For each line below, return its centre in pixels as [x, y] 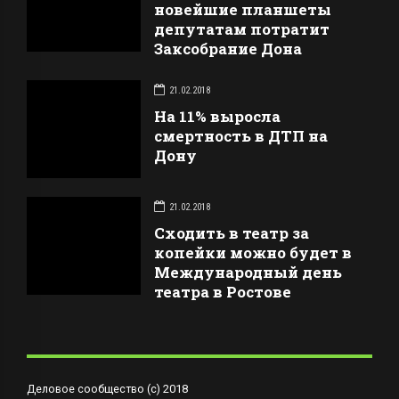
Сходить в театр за [232, 233]
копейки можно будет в [253, 253]
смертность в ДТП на [241, 136]
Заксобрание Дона [228, 49]
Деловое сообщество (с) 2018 [107, 389]
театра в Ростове [223, 292]
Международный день [248, 273]
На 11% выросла [218, 117]
